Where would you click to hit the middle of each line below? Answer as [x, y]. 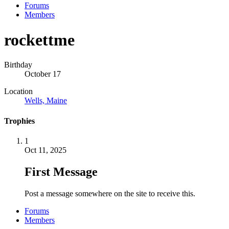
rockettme [39, 40]
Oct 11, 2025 [45, 150]
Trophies [19, 121]
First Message [61, 171]
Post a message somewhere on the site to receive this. [110, 193]
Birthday [18, 65]
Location [18, 91]
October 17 [43, 74]
